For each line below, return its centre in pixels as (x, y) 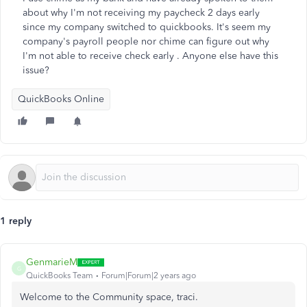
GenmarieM (52, 262)
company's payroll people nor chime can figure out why (146, 41)
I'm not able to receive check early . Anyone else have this (150, 56)
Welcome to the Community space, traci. (109, 297)
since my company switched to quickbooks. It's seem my (147, 27)
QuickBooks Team (60, 275)
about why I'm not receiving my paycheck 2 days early (141, 13)
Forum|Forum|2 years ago (149, 275)
